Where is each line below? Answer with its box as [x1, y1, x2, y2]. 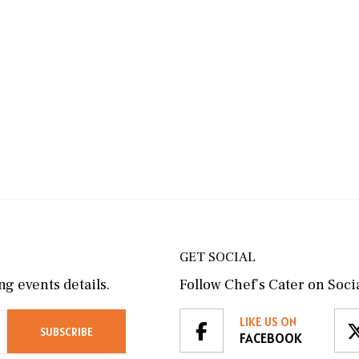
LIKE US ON [239, 314, 296, 330]
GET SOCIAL [179, 248, 256, 267]
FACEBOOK [239, 329, 302, 348]
